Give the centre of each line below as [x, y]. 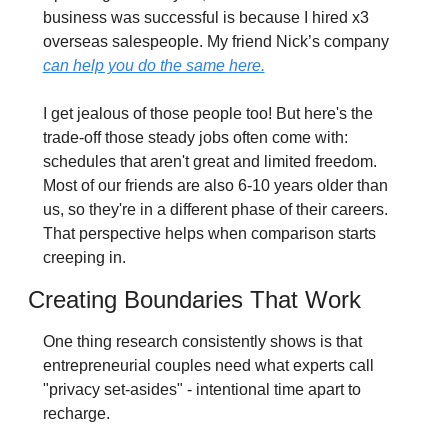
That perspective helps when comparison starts [209, 234]
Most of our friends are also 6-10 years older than [215, 186]
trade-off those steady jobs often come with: [195, 138]
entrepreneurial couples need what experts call [208, 366]
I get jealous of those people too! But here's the [207, 114]
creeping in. [84, 258]
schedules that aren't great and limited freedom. [209, 162]
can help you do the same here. [153, 66]
